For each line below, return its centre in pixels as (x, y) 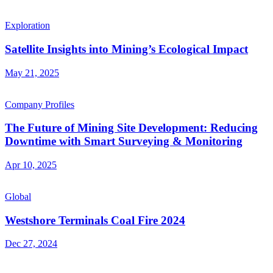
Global (18, 196)
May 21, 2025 (32, 73)
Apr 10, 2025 (31, 165)
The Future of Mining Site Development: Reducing (131, 128)
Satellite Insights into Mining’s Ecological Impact (126, 49)
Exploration (27, 26)
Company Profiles (40, 104)
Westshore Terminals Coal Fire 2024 (95, 220)
